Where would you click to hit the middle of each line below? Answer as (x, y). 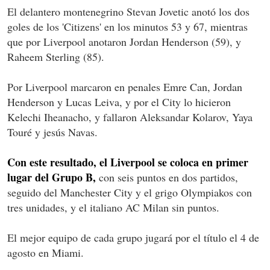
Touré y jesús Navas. (52, 132)
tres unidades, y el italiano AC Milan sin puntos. (113, 208)
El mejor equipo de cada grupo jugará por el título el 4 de (133, 238)
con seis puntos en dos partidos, (167, 177)
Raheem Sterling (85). (56, 57)
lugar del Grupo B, (52, 177)
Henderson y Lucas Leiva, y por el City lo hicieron (119, 102)
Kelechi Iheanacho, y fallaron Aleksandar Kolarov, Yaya (130, 117)
